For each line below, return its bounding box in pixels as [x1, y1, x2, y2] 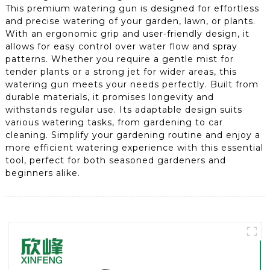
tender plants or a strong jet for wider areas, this [5, 66, 237, 77]
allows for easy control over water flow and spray [5, 40, 237, 52]
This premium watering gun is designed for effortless [5, 2, 259, 14]
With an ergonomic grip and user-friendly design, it [5, 28, 250, 39]
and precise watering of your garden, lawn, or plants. [5, 15, 256, 27]
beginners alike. [5, 167, 80, 178]
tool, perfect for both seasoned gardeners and [5, 154, 226, 166]
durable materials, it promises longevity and [5, 91, 214, 102]
